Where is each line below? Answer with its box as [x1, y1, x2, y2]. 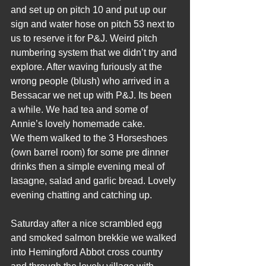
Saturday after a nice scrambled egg [11, 218, 164, 229]
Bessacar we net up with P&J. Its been [11, 90, 174, 100]
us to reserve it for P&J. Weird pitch [11, 33, 160, 43]
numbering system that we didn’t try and [11, 47, 179, 58]
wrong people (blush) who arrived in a [11, 76, 172, 86]
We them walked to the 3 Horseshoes [11, 133, 170, 143]
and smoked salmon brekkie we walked [11, 233, 179, 243]
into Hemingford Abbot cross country [11, 247, 165, 257]
